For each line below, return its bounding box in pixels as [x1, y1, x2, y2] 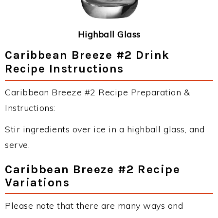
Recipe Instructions [5, 61, 124, 75]
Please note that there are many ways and [5, 200, 183, 211]
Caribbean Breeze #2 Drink [5, 48, 170, 62]
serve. [5, 139, 30, 150]
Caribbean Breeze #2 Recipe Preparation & [5, 86, 190, 98]
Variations [5, 175, 70, 189]
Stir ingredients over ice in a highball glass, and [5, 123, 204, 135]
